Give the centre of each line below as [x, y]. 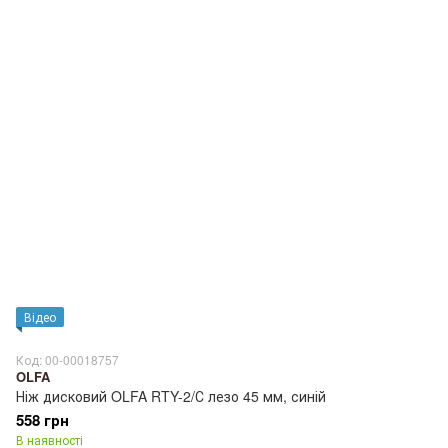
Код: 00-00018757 [67, 359]
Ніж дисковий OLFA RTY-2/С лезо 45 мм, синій [171, 395]
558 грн [42, 419]
